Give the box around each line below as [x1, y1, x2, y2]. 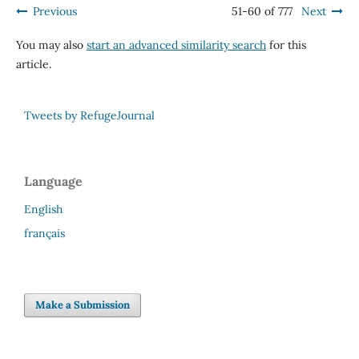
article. [15, 57, 51, 72]
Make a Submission [35, 298, 131, 313]
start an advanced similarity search [86, 38, 266, 53]
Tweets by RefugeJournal [24, 108, 155, 123]
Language [24, 173, 83, 190]
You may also [15, 38, 87, 53]
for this [265, 38, 306, 53]
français [24, 226, 65, 241]
